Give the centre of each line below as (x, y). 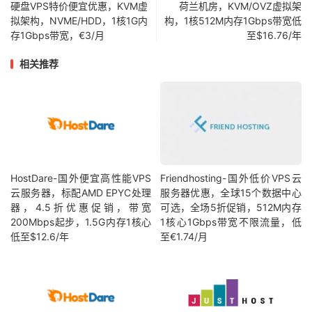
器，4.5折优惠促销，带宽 (81, 207)
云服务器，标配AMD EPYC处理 (81, 192)
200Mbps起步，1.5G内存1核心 (81, 221)
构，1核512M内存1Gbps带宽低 (233, 21)
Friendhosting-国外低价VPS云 (231, 178)
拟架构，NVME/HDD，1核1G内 (79, 21)
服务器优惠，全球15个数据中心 (231, 192)
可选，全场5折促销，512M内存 (231, 207)
